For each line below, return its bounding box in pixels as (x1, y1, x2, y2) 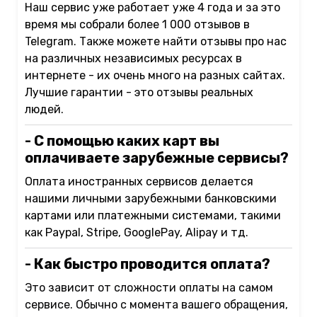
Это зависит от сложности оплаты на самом (25, 281, 273, 295)
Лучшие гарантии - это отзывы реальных (25, 86, 253, 100)
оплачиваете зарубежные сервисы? (25, 149, 289, 167)
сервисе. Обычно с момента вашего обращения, (25, 298, 288, 312)
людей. (25, 103, 64, 117)
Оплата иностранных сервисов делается (25, 175, 253, 189)
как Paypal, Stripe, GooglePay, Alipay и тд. (25, 226, 248, 240)
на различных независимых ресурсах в (25, 52, 242, 66)
